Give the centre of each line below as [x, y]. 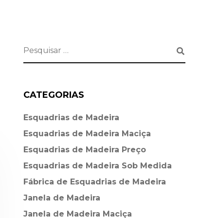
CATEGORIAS [54, 95]
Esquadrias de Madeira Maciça [87, 134]
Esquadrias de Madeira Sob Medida [97, 166]
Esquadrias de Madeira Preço [84, 150]
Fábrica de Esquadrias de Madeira [94, 182]
